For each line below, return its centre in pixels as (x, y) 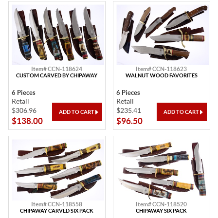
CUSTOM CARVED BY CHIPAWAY (57, 76)
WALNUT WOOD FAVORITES (161, 76)
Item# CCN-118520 (161, 204)
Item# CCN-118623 (161, 69)
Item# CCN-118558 (57, 204)
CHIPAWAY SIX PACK (161, 211)
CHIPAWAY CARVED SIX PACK (57, 211)
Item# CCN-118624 (57, 69)
